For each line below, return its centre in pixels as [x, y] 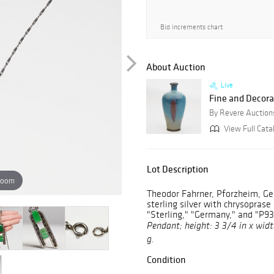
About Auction [176, 67]
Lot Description [178, 169]
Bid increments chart [191, 27]
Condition [166, 260]
